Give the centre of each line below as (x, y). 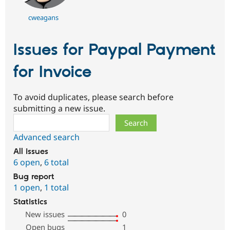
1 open (27, 187)
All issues (31, 151)
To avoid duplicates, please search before (93, 97)
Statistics (30, 202)
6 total (56, 162)
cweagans (44, 18)
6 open (27, 162)
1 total (56, 187)
